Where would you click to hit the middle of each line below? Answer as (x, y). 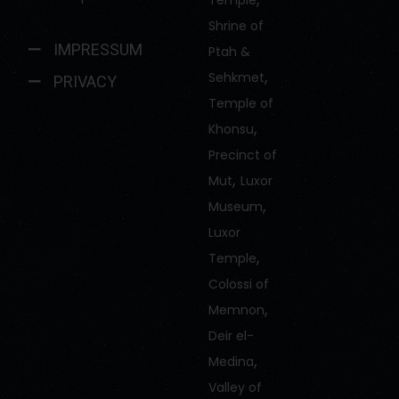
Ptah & (229, 52)
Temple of (240, 103)
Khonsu (231, 129)
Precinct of (242, 155)
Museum (235, 207)
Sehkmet (236, 77)
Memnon (236, 310)
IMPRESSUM (98, 50)
